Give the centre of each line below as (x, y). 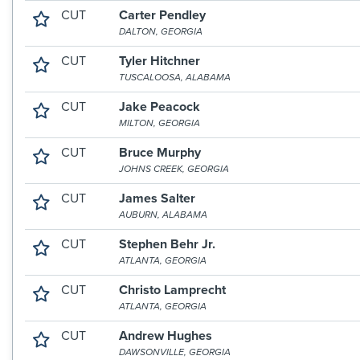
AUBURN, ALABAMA (164, 215)
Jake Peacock (160, 107)
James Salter (157, 198)
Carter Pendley (163, 15)
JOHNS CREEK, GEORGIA (174, 169)
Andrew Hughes (166, 336)
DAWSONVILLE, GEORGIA (175, 352)
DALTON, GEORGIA (161, 31)
